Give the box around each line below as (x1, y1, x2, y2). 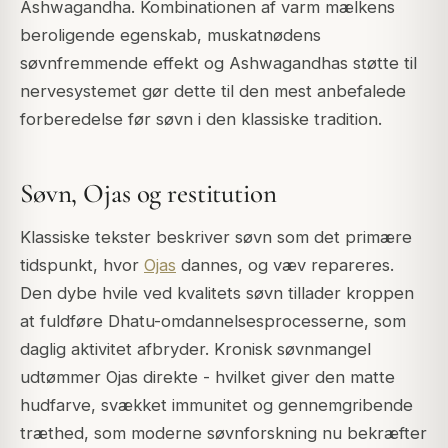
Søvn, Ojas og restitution (20, 176, 277, 210)
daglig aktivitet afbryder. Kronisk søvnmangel (20, 339, 371, 360)
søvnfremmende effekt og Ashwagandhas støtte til (20, 53, 417, 74)
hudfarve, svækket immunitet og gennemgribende (20, 395, 413, 416)
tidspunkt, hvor (20, 255, 144, 276)
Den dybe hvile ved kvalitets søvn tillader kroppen (20, 283, 414, 304)
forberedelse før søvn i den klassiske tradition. (20, 109, 382, 130)
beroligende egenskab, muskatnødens (20, 25, 321, 46)
